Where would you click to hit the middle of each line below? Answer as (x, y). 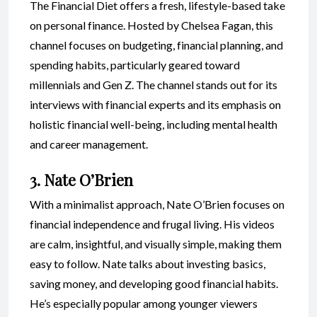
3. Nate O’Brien (81, 179)
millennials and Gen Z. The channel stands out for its (154, 84)
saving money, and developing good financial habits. (154, 283)
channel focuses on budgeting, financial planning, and (156, 45)
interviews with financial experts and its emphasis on (155, 104)
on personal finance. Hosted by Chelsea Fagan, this (151, 25)
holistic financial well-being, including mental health (154, 124)
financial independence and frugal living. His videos (152, 224)
